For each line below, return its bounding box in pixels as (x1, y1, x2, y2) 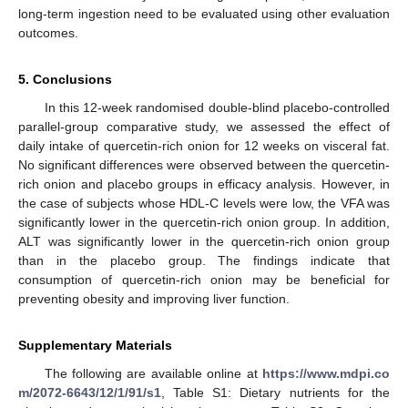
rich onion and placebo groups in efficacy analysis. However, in (18, 177, 390, 192)
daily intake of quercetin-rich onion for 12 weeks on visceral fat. (18, 138, 390, 154)
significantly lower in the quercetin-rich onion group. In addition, (18, 215, 390, 230)
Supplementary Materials (18, 338, 172, 353)
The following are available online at (44, 366, 262, 382)
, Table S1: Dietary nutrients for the (161, 385, 390, 401)
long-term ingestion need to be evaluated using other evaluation (18, 6, 390, 22)
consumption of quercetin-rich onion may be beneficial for (18, 272, 390, 288)
